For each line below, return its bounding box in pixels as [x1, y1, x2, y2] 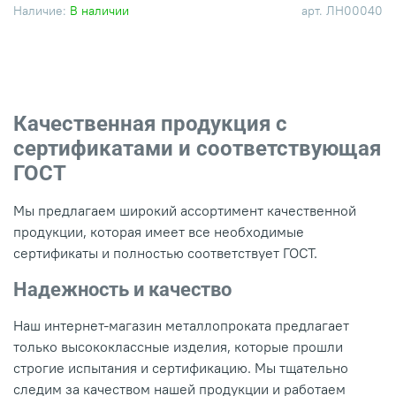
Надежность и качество [13, 278, 232, 301]
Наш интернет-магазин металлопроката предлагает [13, 316, 349, 335]
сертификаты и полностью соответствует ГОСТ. [13, 244, 317, 263]
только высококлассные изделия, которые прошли [13, 338, 343, 356]
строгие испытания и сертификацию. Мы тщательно [13, 359, 348, 377]
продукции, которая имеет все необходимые [13, 223, 304, 241]
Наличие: [13, 2, 66, 19]
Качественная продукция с [13, 111, 287, 137]
